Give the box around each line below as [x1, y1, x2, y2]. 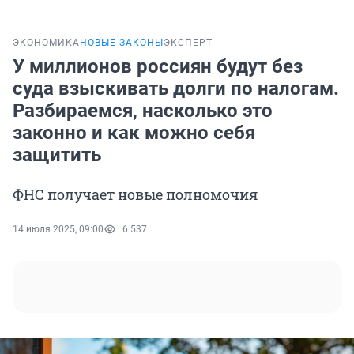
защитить [13, 144, 101, 167]
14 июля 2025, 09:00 [13, 224, 104, 235]
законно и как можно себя [13, 122, 255, 145]
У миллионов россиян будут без [13, 55, 303, 78]
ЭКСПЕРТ [164, 37, 213, 49]
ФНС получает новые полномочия [13, 185, 258, 205]
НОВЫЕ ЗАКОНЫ [80, 37, 164, 49]
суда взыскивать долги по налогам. [13, 77, 339, 100]
